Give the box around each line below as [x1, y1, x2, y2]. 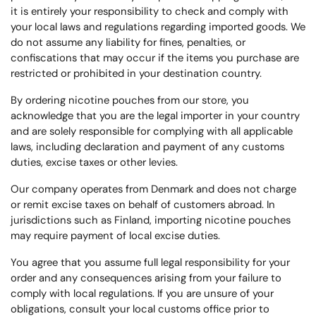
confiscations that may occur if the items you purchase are [11, 51, 299, 65]
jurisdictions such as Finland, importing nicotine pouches [11, 213, 291, 227]
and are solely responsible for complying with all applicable [11, 124, 293, 138]
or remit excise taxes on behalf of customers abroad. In [11, 197, 275, 212]
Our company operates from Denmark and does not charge [11, 182, 296, 196]
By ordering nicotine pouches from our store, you [11, 93, 249, 107]
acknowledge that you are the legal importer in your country [11, 109, 300, 123]
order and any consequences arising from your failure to [11, 271, 281, 285]
